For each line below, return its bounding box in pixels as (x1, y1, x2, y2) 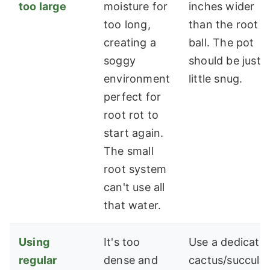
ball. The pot (189, 36, 254, 49)
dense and (104, 254, 158, 267)
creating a (104, 36, 156, 49)
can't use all (104, 181, 165, 194)
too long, (104, 18, 151, 31)
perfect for (104, 90, 162, 104)
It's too (104, 236, 140, 249)
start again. (104, 127, 164, 140)
